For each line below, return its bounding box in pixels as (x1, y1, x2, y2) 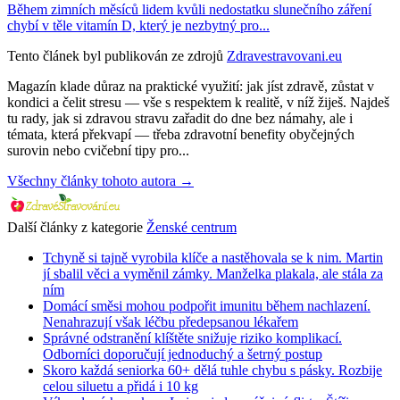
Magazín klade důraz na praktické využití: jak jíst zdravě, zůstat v (7, 78, 374, 94)
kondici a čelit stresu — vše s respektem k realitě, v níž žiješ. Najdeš (7, 94, 389, 110)
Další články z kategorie (7, 219, 143, 235)
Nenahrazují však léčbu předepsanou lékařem (43, 313, 298, 329)
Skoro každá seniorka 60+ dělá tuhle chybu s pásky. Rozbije (43, 362, 382, 378)
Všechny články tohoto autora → (7, 172, 194, 188)
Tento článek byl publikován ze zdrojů (7, 47, 223, 63)
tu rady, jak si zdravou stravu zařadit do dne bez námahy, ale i (7, 110, 353, 126)
